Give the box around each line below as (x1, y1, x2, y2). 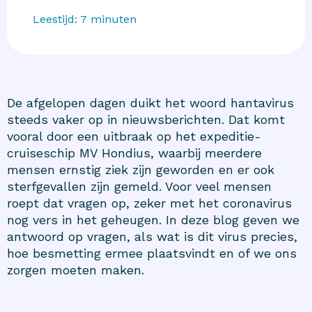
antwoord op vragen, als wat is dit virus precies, (7, 228, 297, 244)
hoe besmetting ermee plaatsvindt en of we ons (7, 245, 297, 260)
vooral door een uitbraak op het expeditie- (7, 128, 261, 143)
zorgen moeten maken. (7, 262, 144, 277)
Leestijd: (33, 12, 81, 26)
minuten (87, 12, 137, 26)
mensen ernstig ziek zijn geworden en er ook (7, 162, 274, 177)
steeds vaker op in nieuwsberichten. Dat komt (7, 111, 285, 127)
